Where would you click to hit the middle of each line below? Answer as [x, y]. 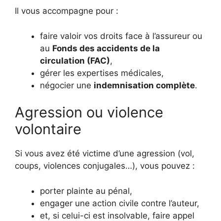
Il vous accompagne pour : [67, 11]
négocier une [67, 85]
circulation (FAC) [75, 60]
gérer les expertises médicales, [102, 73]
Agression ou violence [89, 112]
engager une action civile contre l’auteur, [120, 203]
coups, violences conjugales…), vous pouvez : [105, 166]
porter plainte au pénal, [86, 191]
